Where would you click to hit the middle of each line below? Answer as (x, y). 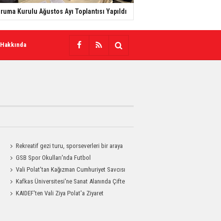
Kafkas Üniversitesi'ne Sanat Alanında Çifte (71, 181)
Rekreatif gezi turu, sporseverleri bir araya (70, 146)
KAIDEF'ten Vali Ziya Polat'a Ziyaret (60, 193)
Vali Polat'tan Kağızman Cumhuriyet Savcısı (71, 169)
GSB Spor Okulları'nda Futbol (54, 158)
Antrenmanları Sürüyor (35, 169)
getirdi (16, 158)
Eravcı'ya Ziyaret (28, 181)
